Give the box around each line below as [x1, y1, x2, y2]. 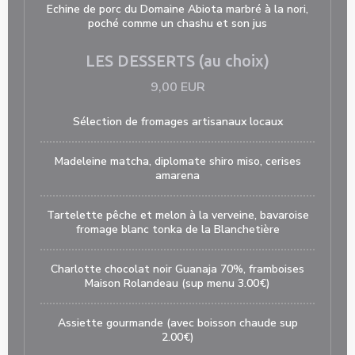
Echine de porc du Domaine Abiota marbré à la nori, [47, 2, 308, 17]
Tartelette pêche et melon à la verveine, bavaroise [46, 208, 309, 223]
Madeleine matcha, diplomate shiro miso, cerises [54, 154, 301, 169]
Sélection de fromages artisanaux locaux [72, 114, 283, 129]
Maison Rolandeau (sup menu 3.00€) [85, 276, 270, 291]
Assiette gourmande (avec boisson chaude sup [57, 315, 298, 330]
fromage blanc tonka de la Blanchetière [75, 222, 280, 237]
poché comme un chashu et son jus [88, 16, 267, 31]
